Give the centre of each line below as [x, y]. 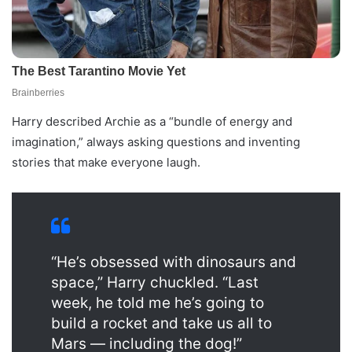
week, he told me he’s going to [158, 302]
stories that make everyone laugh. [106, 162]
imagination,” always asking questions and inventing [156, 141]
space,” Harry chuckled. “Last [155, 282]
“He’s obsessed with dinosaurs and [174, 262]
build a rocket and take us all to [161, 323]
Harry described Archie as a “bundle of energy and [152, 121]
